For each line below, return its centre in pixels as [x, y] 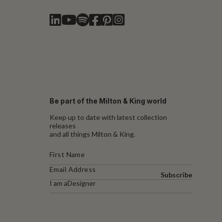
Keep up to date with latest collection [108, 117]
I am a [58, 183]
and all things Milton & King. [92, 134]
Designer [82, 183]
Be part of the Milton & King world [108, 101]
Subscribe [176, 174]
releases [63, 125]
